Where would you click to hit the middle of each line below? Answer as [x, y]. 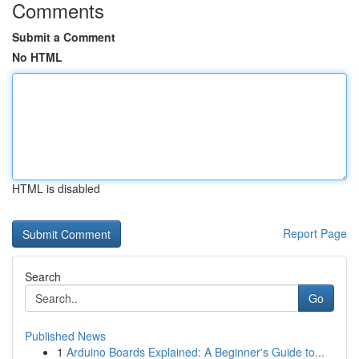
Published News [65, 336]
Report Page [315, 233]
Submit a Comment [64, 37]
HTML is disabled [56, 188]
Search [43, 276]
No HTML [37, 57]
